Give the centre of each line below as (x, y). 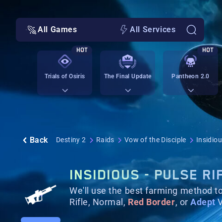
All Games (57, 29)
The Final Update (128, 76)
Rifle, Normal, (99, 202)
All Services (153, 29)
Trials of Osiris (65, 76)
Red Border (152, 202)
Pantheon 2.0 (191, 76)
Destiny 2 (71, 140)
